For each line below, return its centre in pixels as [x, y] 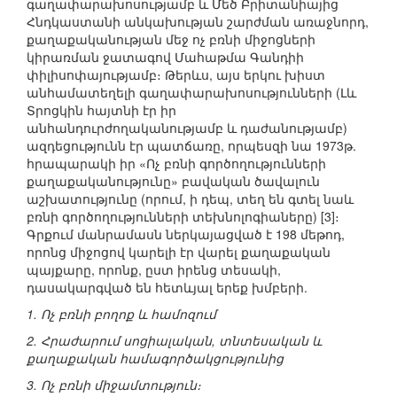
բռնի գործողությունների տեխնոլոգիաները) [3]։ [183, 217]
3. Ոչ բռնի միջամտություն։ [114, 385]
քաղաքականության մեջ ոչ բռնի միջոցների [171, 39]
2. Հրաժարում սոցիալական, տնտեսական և [174, 341]
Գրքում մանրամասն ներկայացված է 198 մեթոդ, [186, 234]
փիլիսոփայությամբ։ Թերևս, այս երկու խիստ [176, 75]
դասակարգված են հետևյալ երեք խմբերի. [167, 288]
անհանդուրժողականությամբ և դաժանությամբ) [187, 128]
